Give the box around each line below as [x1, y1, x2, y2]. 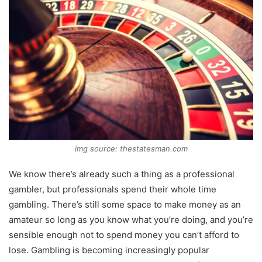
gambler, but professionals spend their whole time [9, 184, 216, 195]
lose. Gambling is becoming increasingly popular [9, 244, 209, 256]
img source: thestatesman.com [74, 144, 188, 154]
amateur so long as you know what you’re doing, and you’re [9, 214, 253, 226]
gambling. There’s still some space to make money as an [9, 199, 241, 211]
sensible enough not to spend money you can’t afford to [9, 229, 239, 241]
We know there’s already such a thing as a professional [9, 168, 235, 180]
